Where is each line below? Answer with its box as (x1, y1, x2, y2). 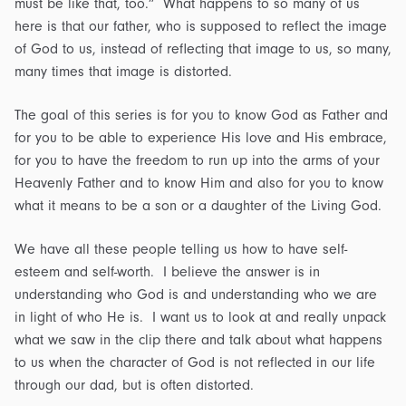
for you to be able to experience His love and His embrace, (14, 129, 387, 146)
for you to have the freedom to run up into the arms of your (14, 151, 380, 169)
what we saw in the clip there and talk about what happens (14, 331, 382, 348)
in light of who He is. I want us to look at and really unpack (14, 308, 386, 325)
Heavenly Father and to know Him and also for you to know (14, 174, 383, 191)
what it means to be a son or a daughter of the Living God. (14, 197, 382, 214)
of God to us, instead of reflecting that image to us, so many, (14, 41, 391, 58)
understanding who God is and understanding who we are (14, 285, 377, 303)
